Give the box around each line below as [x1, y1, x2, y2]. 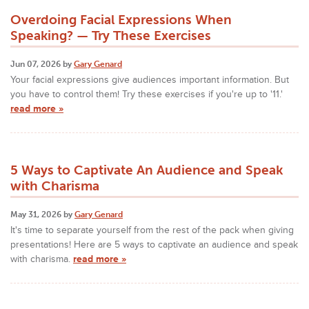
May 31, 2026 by [10, 209, 74, 219]
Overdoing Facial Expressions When [10, 12, 232, 28]
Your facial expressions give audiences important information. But [10, 73, 289, 86]
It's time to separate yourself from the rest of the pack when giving [10, 223, 294, 236]
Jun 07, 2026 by [10, 59, 74, 69]
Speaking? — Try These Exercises [10, 28, 211, 44]
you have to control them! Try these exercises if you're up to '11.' [10, 88, 283, 100]
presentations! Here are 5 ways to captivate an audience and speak [10, 238, 298, 250]
